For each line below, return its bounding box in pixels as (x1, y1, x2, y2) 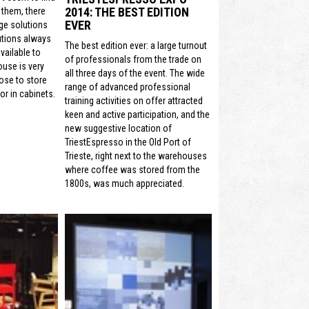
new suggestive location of (65, 123, 172, 134)
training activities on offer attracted (65, 95, 203, 107)
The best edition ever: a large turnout (65, 40, 207, 52)
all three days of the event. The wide (65, 68, 205, 79)
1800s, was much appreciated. (65, 178, 184, 190)
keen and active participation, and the (65, 109, 210, 121)
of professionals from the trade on (65, 54, 201, 66)
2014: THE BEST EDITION (65, 5, 189, 20)
